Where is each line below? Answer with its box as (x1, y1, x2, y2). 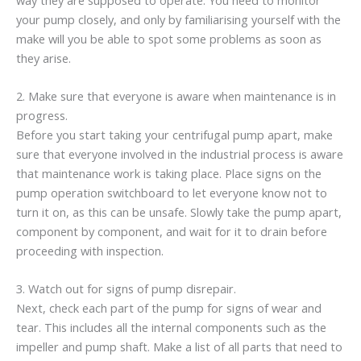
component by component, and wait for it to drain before (16, 222, 327, 239)
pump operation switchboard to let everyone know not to (16, 184, 327, 201)
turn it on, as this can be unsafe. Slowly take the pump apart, (16, 203, 342, 220)
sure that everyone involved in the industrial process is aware (16, 145, 343, 162)
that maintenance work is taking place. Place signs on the (16, 164, 322, 181)
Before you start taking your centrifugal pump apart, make (16, 126, 333, 143)
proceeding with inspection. (16, 242, 164, 259)
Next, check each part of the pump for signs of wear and (16, 300, 322, 317)
